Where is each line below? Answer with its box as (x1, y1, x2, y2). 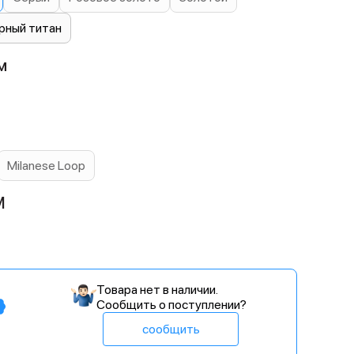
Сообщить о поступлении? (96, 297, 247, 312)
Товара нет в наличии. (96, 282, 218, 297)
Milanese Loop (7, 158, 85, 173)
